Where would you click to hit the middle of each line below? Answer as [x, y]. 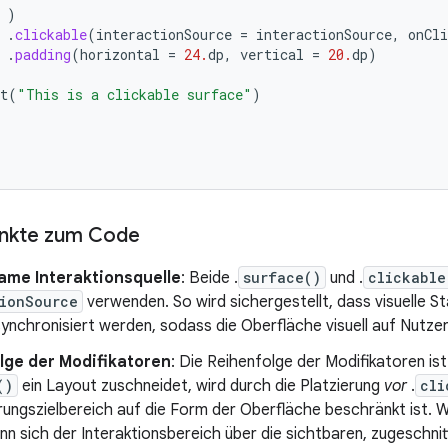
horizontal [120, 54]
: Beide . [209, 278]
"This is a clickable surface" [134, 94]
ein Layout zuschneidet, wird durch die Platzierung [201, 386]
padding [43, 54]
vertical [272, 54]
